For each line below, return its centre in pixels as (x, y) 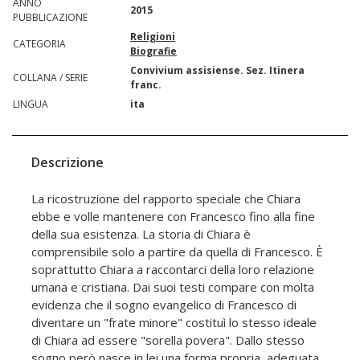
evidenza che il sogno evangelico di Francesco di (164, 305)
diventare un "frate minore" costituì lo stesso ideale (174, 323)
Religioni (153, 37)
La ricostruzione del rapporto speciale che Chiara (166, 199)
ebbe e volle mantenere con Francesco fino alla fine (173, 217)
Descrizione (67, 163)
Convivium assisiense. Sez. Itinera (217, 71)
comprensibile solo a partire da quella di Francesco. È (177, 252)
